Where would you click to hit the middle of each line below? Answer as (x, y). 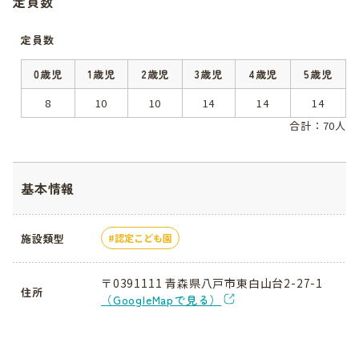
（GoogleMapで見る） (161, 300)
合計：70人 (318, 125)
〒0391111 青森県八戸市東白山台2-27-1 (212, 283)
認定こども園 (143, 238)
